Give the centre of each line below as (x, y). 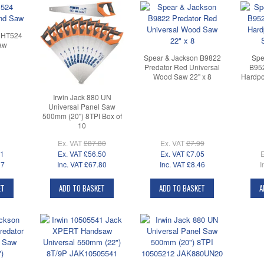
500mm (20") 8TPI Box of (82, 115)
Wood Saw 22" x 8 (182, 77)
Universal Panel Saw (82, 106)
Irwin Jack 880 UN (82, 97)
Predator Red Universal (182, 67)
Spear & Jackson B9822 (182, 58)
